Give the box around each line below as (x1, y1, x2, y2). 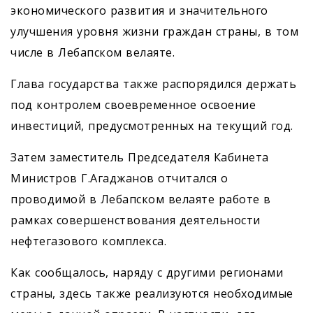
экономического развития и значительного (10, 3, 268, 19)
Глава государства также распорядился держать (10, 76, 296, 92)
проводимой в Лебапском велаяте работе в (10, 191, 271, 208)
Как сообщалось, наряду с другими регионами (10, 265, 283, 281)
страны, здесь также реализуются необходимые (10, 286, 293, 302)
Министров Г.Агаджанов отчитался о (10, 170, 228, 187)
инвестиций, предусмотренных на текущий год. (10, 118, 293, 134)
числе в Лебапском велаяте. (10, 45, 175, 61)
